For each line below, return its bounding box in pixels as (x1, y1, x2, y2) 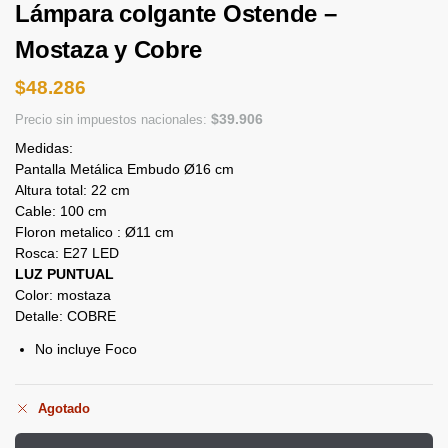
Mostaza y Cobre (15, 36, 202, 63)
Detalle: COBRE (15, 307, 116, 324)
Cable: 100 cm (15, 202, 107, 219)
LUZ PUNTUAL (15, 265, 114, 282)
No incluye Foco (35, 340, 137, 357)
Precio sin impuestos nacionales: (15, 111, 211, 127)
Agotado (38, 401, 90, 417)
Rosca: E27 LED (15, 244, 119, 261)
